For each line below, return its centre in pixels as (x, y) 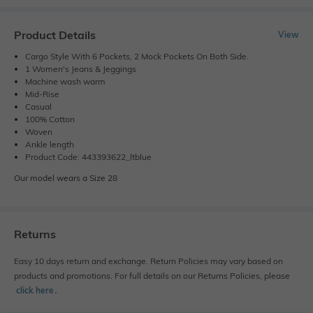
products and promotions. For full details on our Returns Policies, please (152, 275)
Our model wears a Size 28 (66, 177)
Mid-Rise (42, 94)
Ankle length (50, 144)
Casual (38, 106)
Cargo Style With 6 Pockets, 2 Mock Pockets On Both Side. (137, 56)
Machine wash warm (65, 81)
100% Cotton (50, 119)
